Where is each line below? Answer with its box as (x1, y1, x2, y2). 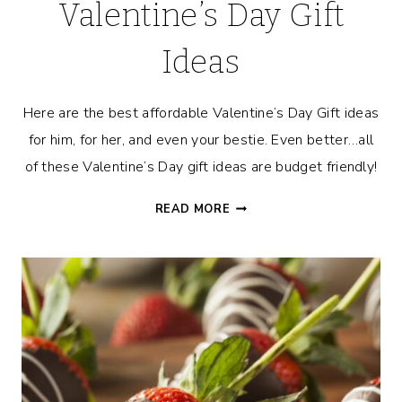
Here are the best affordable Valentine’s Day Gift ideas (22, 103, 380, 124)
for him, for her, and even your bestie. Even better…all (28, 130, 374, 151)
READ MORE (154, 201, 231, 218)
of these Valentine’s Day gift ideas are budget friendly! (24, 157, 378, 178)
